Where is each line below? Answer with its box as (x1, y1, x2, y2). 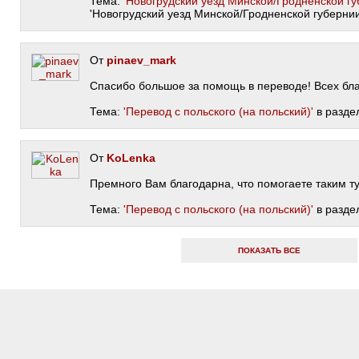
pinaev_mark (107, 54, 176, 67)
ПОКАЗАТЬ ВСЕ (237, 246, 301, 255)
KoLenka (107, 151, 155, 164)
